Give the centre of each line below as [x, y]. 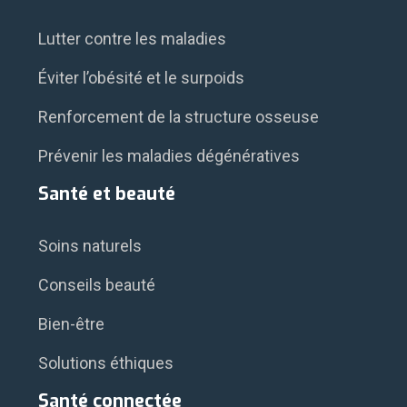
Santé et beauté [107, 194]
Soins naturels [90, 246]
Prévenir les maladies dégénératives [169, 156]
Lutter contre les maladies [132, 39]
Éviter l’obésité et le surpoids [141, 78]
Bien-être [71, 324]
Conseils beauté [97, 285]
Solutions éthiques [106, 363]
